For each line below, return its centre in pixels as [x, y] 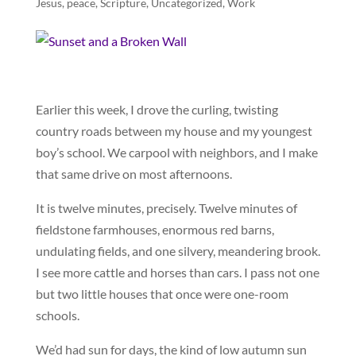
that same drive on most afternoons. [133, 174]
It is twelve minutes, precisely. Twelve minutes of [166, 208]
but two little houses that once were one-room [162, 294]
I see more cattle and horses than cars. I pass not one [177, 273]
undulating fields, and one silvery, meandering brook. [178, 251]
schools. [57, 315]
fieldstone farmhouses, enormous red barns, [155, 230]
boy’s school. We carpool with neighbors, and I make [176, 153]
